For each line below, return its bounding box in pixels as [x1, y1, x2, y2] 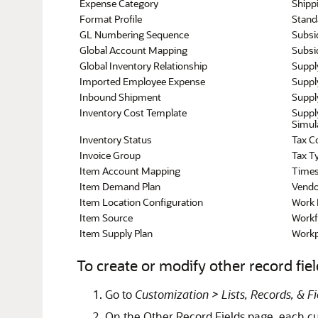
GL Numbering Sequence [79, 28, 189, 41]
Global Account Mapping [79, 43, 187, 57]
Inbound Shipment [79, 90, 161, 104]
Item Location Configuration [79, 195, 203, 209]
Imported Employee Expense [79, 75, 205, 88]
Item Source [79, 211, 133, 224]
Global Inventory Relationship [79, 59, 207, 72]
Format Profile [79, 12, 142, 26]
